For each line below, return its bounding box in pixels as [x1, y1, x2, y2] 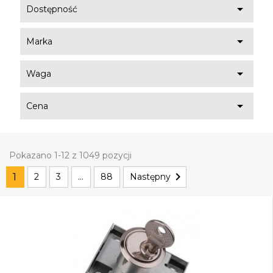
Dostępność [26, 4, 77, 15]
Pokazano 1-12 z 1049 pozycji [9, 149, 132, 161]
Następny [130, 171, 171, 182]
